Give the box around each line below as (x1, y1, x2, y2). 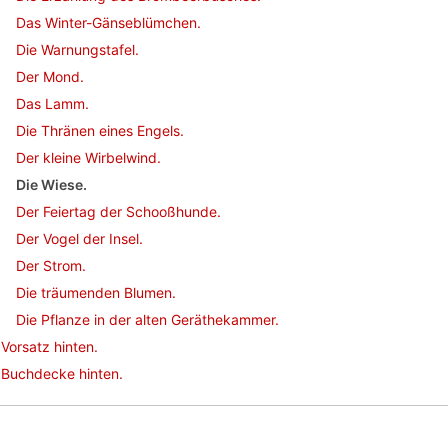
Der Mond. (16, 68, 84, 85)
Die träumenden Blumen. (16, 284, 176, 301)
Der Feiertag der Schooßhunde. (16, 203, 221, 220)
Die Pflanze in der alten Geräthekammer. (16, 311, 279, 328)
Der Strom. (16, 257, 86, 274)
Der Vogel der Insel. (16, 230, 143, 247)
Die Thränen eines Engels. (16, 122, 184, 139)
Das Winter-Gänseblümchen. (16, 14, 201, 31)
